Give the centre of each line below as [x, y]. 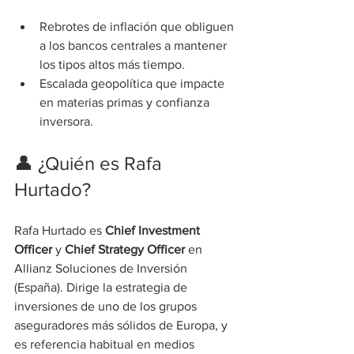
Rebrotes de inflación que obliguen [138, 26]
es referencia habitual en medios [106, 344]
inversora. [66, 121]
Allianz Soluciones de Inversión [102, 268]
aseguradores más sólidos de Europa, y [122, 325]
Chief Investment [154, 230]
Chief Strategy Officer [125, 249]
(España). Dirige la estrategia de [102, 287]
